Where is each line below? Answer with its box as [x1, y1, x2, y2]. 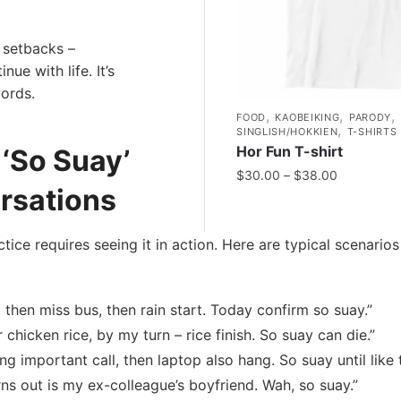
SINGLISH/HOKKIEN [236, 124, 338, 138]
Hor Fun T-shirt [236, 141, 344, 160]
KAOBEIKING [275, 110, 340, 124]
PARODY [348, 110, 392, 124]
